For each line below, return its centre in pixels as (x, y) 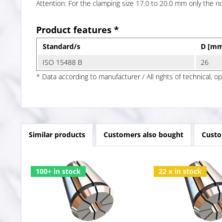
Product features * (78, 29)
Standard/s (61, 46)
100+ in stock (58, 171)
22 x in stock (180, 171)
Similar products (57, 134)
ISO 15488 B (62, 62)
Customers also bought (143, 134)
